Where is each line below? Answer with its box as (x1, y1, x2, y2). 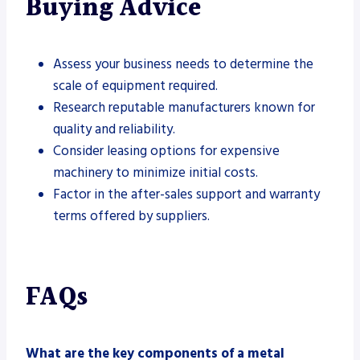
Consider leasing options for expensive (53, 141, 280, 161)
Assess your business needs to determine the (53, 54, 313, 74)
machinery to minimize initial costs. (53, 162, 258, 182)
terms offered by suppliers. (53, 206, 210, 226)
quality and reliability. (53, 119, 175, 139)
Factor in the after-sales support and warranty (53, 184, 320, 204)
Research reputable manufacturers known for (53, 97, 315, 117)
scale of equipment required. (53, 76, 218, 96)
